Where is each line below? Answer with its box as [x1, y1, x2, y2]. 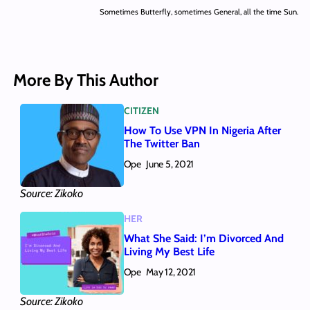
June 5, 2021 [146, 158, 194, 171]
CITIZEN [123, 104, 159, 117]
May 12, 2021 [146, 266, 196, 279]
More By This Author [12, 69, 158, 90]
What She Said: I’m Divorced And [123, 232, 284, 246]
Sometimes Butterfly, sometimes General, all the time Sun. [100, 7, 299, 17]
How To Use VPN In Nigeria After [123, 124, 281, 138]
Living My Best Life [123, 245, 215, 259]
